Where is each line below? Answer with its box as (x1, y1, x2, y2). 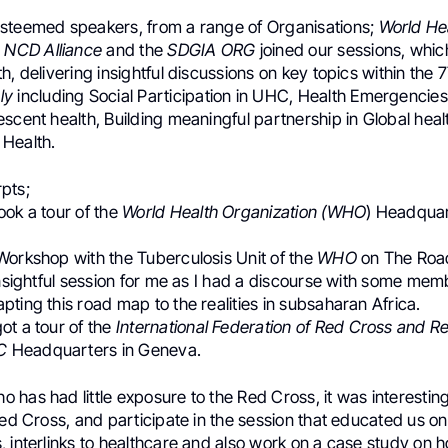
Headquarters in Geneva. (7, 340, 202, 361)
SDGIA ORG (167, 39, 256, 60)
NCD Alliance (4, 39, 103, 60)
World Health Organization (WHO (122, 202, 367, 223)
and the (102, 39, 168, 60)
